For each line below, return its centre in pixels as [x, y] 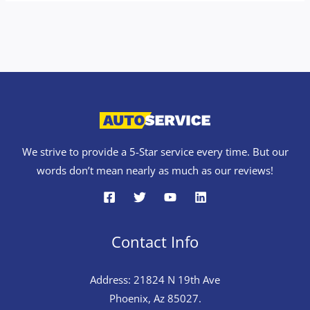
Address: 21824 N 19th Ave [155, 279]
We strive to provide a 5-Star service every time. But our [155, 151]
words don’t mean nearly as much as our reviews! [155, 170]
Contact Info [155, 241]
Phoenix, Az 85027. [155, 298]
